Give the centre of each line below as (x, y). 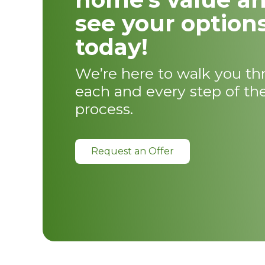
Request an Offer (132, 151)
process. (104, 109)
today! (112, 47)
